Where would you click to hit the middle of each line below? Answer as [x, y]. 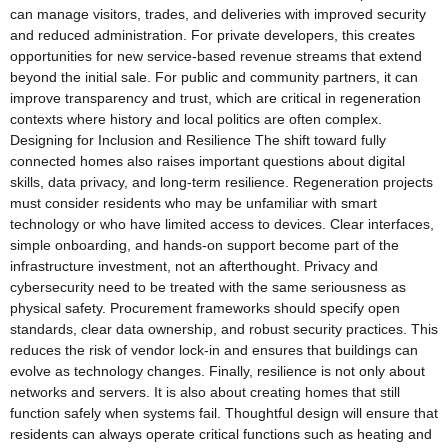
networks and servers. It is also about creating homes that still [205, 392]
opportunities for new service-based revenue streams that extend [216, 56]
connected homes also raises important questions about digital [207, 161]
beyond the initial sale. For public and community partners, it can [214, 77]
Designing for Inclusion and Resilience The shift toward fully [198, 140]
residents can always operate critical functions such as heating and [221, 434]
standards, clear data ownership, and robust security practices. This [224, 329]
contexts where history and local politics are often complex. [196, 119]
